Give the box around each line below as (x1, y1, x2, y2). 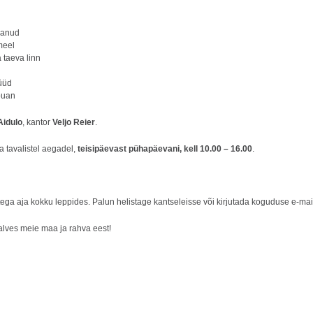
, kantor (22, 117, 52, 127)
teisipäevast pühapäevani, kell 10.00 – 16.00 (78, 144, 252, 154)
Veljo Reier (52, 117, 95, 127)
